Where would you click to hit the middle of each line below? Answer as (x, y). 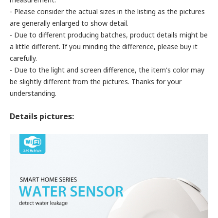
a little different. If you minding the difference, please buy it (104, 46)
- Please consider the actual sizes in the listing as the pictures (107, 11)
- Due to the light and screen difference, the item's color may (107, 70)
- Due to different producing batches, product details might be (109, 35)
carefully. (23, 58)
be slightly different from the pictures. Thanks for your (96, 82)
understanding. (33, 93)
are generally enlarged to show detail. (69, 23)
